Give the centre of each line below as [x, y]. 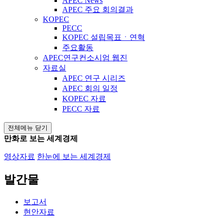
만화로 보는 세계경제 [41, 138]
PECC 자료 [81, 109]
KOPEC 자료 [84, 98]
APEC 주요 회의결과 [98, 9]
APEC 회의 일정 [90, 88]
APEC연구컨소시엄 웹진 [85, 57]
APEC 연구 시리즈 [94, 78]
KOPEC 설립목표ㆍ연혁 [104, 37]
